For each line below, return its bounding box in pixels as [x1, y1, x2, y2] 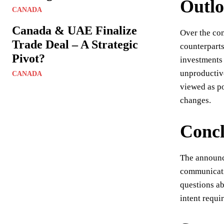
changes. [180, 95, 211, 105]
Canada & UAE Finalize [12, 24, 137, 37]
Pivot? [12, 52, 45, 65]
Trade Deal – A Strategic [12, 38, 138, 51]
